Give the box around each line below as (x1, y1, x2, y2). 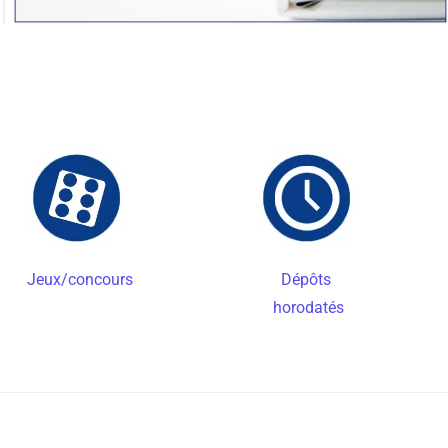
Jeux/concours (26, 269, 133, 289)
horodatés (257, 297, 345, 317)
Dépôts (281, 269, 332, 289)
